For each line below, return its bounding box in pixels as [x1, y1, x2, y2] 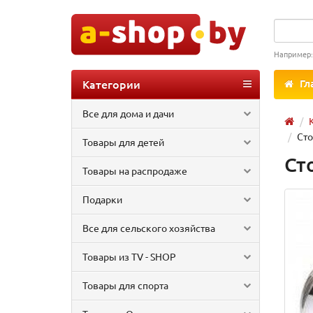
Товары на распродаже [82, 164, 187, 177]
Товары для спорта [82, 279, 168, 291]
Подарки [82, 193, 122, 205]
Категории [82, 76, 140, 92]
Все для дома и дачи [82, 107, 174, 119]
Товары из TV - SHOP [82, 250, 176, 263]
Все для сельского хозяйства [82, 221, 215, 234]
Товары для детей [82, 136, 164, 148]
